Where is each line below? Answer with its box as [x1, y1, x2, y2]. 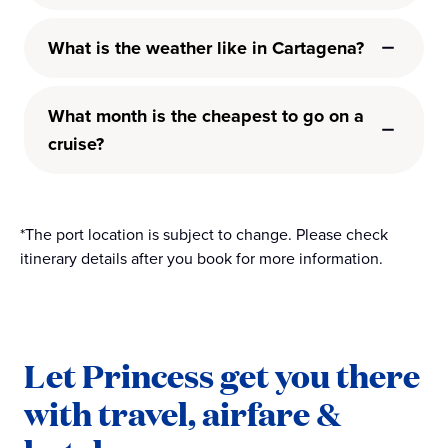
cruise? [48, 130, 104, 157]
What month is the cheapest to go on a [48, 102, 364, 129]
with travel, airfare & [24, 390, 341, 435]
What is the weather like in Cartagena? [48, 34, 364, 61]
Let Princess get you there [24, 352, 420, 397]
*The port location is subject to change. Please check [20, 222, 388, 245]
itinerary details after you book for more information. [20, 246, 383, 269]
